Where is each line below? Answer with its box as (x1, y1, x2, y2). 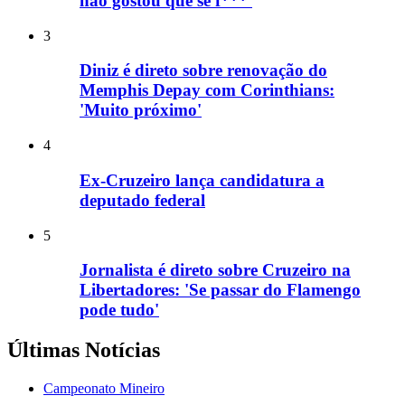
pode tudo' (80, 300, 159, 320)
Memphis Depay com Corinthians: (80, 80, 334, 100)
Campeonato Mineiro (43, 381, 165, 397)
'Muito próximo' (80, 100, 202, 120)
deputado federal (80, 190, 205, 210)
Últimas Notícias (7, 338, 160, 363)
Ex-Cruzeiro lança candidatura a (80, 170, 325, 190)
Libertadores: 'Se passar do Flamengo (80, 280, 361, 300)
